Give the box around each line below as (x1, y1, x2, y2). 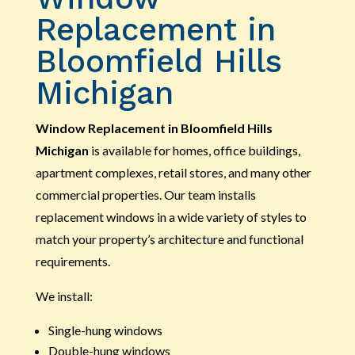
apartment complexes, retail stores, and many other (35, 164, 311, 180)
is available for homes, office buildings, (88, 142, 300, 158)
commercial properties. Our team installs (35, 186, 256, 202)
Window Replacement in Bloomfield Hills (35, 120, 273, 136)
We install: (35, 288, 93, 303)
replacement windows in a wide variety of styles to (35, 208, 307, 224)
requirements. (35, 253, 110, 269)
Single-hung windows (48, 322, 162, 338)
